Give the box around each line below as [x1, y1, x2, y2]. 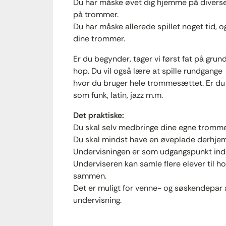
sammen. [73, 171, 106, 181]
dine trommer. [73, 33, 125, 44]
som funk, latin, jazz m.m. [73, 90, 163, 100]
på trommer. [73, 9, 119, 20]
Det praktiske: [73, 110, 124, 121]
